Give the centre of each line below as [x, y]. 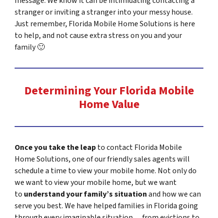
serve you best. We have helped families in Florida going [106, 206]
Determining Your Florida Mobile [109, 91]
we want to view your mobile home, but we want [96, 183]
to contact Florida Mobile [139, 148]
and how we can [174, 194]
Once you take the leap [55, 148]
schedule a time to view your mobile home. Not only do [106, 171]
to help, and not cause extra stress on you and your [98, 36]
